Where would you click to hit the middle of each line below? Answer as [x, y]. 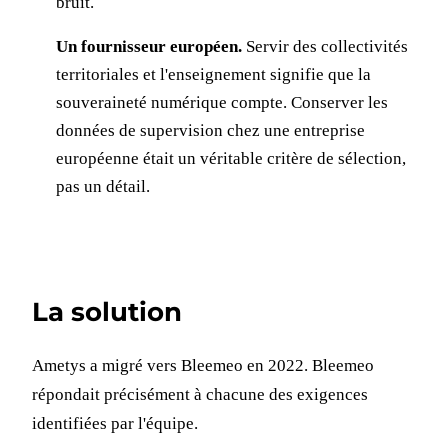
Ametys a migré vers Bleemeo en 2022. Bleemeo [203, 365]
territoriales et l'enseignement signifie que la [213, 74]
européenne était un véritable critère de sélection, [231, 158]
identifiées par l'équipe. [115, 423]
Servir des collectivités [325, 46]
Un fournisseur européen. [149, 46]
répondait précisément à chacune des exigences [200, 394]
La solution [107, 311]
